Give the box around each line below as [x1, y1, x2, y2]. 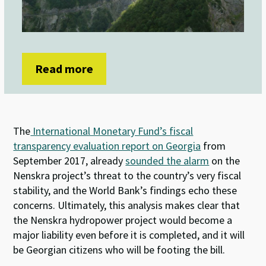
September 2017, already [13, 153, 126, 167]
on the [209, 153, 240, 167]
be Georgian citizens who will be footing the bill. [13, 242, 226, 256]
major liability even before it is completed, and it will [13, 227, 245, 242]
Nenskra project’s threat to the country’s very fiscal [13, 168, 242, 182]
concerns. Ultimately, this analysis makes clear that [13, 198, 240, 212]
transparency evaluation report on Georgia [13, 138, 201, 153]
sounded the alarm [125, 153, 210, 167]
